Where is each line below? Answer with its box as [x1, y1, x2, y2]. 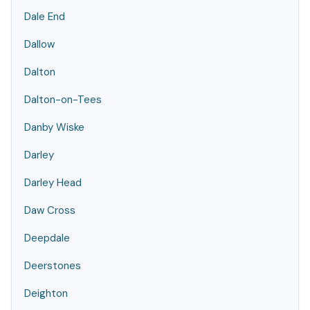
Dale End [24, 10, 65, 24]
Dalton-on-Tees [24, 93, 102, 107]
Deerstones [24, 259, 81, 273]
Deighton [24, 286, 68, 300]
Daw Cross [24, 203, 75, 217]
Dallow [24, 37, 55, 51]
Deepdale [24, 231, 70, 245]
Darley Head [24, 176, 82, 190]
